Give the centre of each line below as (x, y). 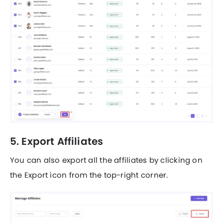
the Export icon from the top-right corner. (89, 175)
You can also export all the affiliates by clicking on (106, 160)
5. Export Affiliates (57, 142)
